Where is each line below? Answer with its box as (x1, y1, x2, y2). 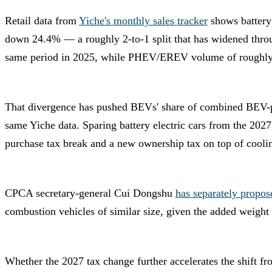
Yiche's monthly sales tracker (79, 14, 208, 27)
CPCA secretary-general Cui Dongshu (5, 186, 175, 199)
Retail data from (5, 14, 79, 27)
